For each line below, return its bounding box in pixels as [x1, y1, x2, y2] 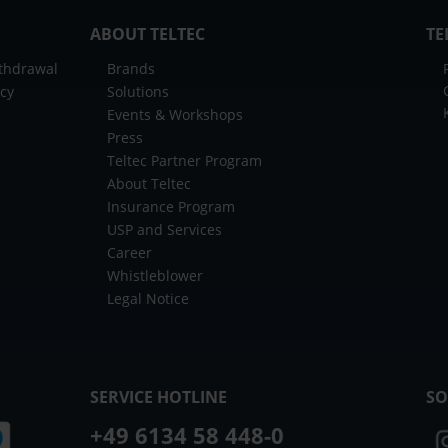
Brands [106, 58, 155, 78]
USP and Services [106, 219, 222, 239]
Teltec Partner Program [106, 150, 262, 170]
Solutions [106, 81, 169, 101]
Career [106, 242, 152, 262]
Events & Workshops [106, 104, 243, 124]
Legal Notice [106, 288, 189, 308]
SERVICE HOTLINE [89, 385, 227, 408]
